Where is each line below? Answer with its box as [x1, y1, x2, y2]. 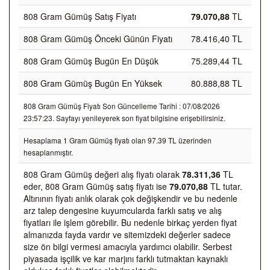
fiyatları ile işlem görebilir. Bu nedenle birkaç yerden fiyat [24, 216, 237, 228]
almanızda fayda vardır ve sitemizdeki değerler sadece [24, 228, 231, 240]
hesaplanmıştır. [24, 147, 73, 157]
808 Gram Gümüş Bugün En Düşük [24, 55, 159, 67]
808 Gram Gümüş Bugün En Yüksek [24, 77, 162, 89]
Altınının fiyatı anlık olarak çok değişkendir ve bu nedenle [24, 192, 237, 204]
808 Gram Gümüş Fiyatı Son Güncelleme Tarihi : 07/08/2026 [24, 101, 220, 111]
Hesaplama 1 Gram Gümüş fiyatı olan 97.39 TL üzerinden [24, 135, 212, 145]
